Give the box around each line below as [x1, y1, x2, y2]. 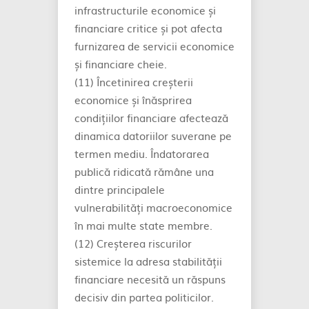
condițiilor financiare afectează [74, 110, 228, 126]
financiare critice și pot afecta [74, 20, 222, 36]
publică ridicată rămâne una [74, 163, 214, 179]
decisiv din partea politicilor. [74, 289, 214, 305]
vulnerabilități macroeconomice [74, 199, 232, 215]
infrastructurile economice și [74, 2, 216, 18]
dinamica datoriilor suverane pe [74, 128, 232, 143]
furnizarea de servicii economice [74, 38, 235, 54]
